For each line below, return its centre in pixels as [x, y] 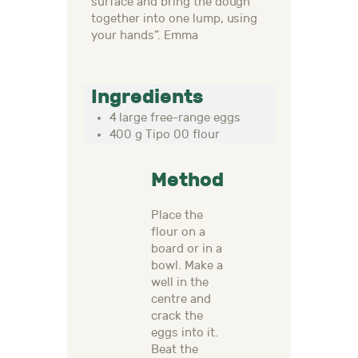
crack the [177, 316]
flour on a [178, 233]
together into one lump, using [175, 19]
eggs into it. [185, 333]
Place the [177, 216]
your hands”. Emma [145, 36]
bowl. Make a [187, 266]
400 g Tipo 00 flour [165, 135]
